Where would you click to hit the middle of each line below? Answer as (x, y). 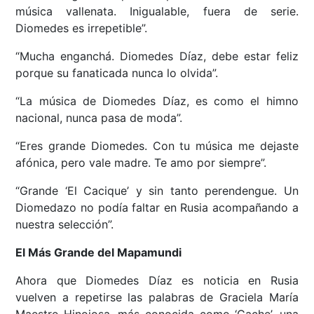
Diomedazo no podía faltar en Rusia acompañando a (157, 207)
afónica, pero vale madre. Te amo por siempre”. (141, 162)
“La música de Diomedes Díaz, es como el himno (157, 101)
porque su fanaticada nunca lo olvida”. (117, 73)
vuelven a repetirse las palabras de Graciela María (157, 297)
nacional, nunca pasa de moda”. (99, 117)
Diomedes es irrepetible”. (82, 28)
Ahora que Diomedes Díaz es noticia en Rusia (157, 280)
